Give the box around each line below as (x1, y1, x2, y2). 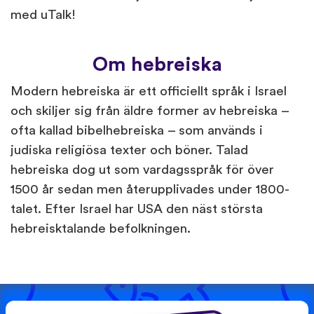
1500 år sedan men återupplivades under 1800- (11, 182, 289, 196)
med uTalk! (11, 8, 76, 22)
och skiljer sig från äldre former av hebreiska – (11, 104, 289, 118)
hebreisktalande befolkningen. (11, 221, 191, 235)
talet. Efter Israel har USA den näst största (11, 202, 263, 216)
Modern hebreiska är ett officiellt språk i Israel (11, 84, 287, 98)
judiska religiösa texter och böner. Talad (11, 143, 248, 157)
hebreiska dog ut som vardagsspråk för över (11, 163, 274, 177)
